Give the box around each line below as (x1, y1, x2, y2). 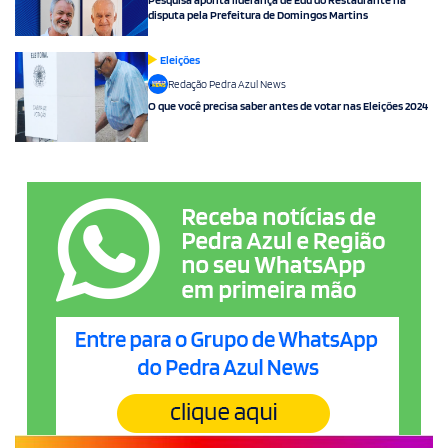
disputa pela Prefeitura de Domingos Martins (148, 6, 368, 22)
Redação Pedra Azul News (168, 76, 286, 91)
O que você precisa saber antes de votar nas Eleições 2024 (148, 97, 428, 113)
